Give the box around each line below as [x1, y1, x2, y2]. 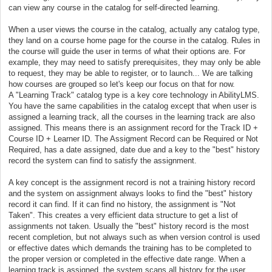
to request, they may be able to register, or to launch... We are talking [8, 68, 253, 78]
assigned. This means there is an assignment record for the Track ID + [8, 123, 258, 132]
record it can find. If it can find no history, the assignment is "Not [8, 199, 236, 209]
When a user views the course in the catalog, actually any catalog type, [8, 24, 260, 34]
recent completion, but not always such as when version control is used [8, 232, 260, 242]
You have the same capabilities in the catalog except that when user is [8, 101, 257, 110]
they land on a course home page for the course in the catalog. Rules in [8, 35, 260, 45]
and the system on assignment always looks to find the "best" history [8, 188, 253, 198]
